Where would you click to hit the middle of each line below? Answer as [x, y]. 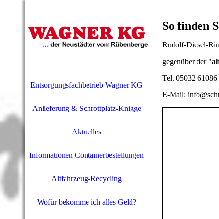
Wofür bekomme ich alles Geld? [87, 202]
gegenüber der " [187, 61]
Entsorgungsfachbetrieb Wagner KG [87, 85]
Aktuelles [87, 132]
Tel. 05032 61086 [190, 78]
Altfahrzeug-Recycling [87, 179]
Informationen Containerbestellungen [87, 155]
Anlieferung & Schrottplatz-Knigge [87, 108]
